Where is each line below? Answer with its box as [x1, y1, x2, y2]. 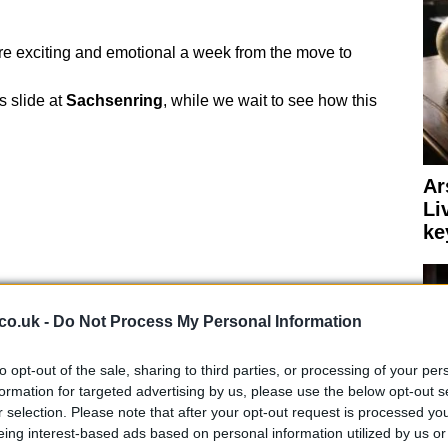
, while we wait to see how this [162, 91, 377, 109]
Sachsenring [65, 91, 163, 109]
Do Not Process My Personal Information [53, 313, 362, 330]
